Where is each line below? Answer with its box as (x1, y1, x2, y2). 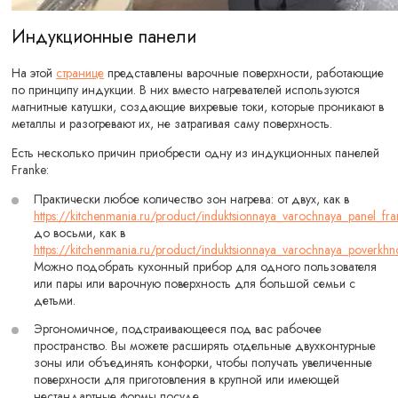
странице (56, 63, 105, 82)
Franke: (12, 160, 50, 179)
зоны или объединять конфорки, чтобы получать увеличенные (33, 353, 372, 371)
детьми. (33, 291, 76, 309)
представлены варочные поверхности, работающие (104, 63, 385, 82)
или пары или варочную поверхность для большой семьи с (33, 274, 355, 292)
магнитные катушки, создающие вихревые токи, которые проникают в (12, 97, 385, 115)
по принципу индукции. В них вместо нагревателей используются (12, 80, 361, 99)
